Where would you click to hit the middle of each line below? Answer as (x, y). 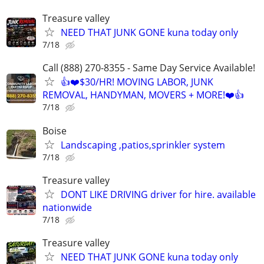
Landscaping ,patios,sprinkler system (143, 145)
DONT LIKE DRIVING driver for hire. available (158, 194)
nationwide (67, 207)
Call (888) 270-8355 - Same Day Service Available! (149, 68)
